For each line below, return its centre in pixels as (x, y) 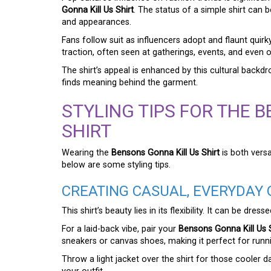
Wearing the (87, 152)
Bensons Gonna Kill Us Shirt (165, 152)
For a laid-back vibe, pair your (120, 229)
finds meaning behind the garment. (130, 82)
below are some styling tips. (116, 165)
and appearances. (96, 22)
